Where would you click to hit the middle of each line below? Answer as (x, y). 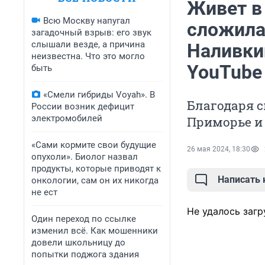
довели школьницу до (78, 243)
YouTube (224, 72)
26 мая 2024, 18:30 (219, 149)
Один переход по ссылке (84, 219)
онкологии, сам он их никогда (95, 180)
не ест (44, 192)
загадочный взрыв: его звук (91, 33)
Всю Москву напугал (87, 21)
